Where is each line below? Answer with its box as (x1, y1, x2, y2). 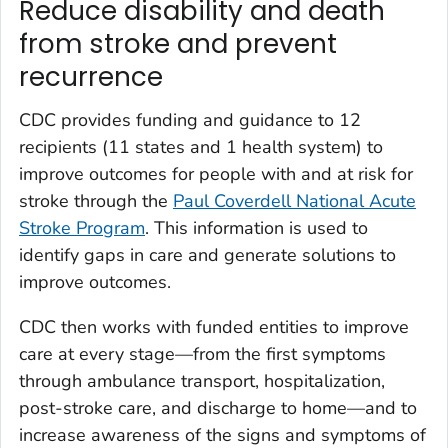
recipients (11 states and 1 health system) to (19, 135, 383, 160)
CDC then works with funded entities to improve (19, 315, 409, 340)
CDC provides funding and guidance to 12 (19, 108, 361, 133)
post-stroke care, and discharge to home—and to (19, 396, 417, 421)
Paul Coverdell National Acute (173, 189, 416, 214)
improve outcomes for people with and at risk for (19, 162, 413, 187)
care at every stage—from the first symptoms (19, 342, 386, 367)
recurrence (19, 58, 163, 95)
